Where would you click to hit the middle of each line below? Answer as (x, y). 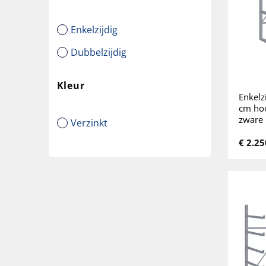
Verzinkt (89, 122)
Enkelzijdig (94, 29)
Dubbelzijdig (98, 52)
